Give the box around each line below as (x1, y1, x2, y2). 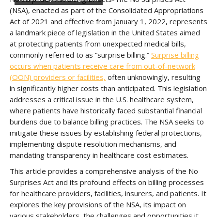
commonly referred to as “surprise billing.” (10, 50, 151, 60)
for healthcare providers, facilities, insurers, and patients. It (10, 188, 206, 198)
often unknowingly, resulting (106, 72, 201, 82)
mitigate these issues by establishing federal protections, (10, 128, 202, 138)
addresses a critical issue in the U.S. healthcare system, (10, 94, 194, 104)
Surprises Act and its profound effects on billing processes (10, 177, 204, 187)
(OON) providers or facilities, (10, 72, 106, 82)
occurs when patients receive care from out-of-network (10, 61, 195, 71)
